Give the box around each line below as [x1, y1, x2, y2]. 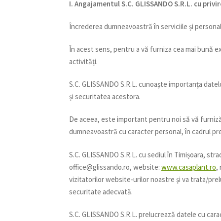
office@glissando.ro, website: [69, 162, 162, 172]
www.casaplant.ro [161, 162, 217, 172]
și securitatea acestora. [69, 92, 141, 102]
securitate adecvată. [69, 186, 133, 196]
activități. [69, 56, 98, 66]
